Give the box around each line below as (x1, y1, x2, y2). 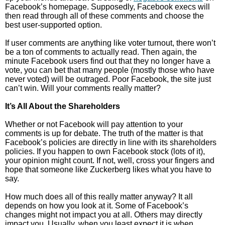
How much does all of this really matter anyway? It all (5, 192, 193, 201)
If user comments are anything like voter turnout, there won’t (5, 39, 215, 47)
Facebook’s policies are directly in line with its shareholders (5, 138, 216, 147)
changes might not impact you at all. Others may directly (5, 210, 202, 219)
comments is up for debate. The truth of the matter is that (5, 129, 203, 138)
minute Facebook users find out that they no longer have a (5, 57, 210, 65)
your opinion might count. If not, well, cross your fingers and (5, 156, 214, 165)
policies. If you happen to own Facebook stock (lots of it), (5, 147, 205, 156)
